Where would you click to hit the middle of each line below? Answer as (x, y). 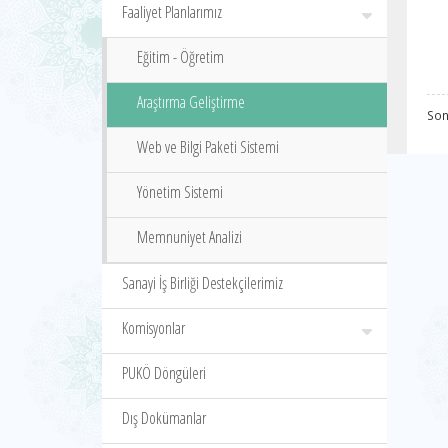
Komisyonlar (153, 328)
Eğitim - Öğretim (180, 57)
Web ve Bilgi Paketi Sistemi (208, 147)
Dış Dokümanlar (164, 418)
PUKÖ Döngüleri (164, 373)
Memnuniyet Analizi (189, 237)
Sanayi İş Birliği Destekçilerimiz (202, 283)
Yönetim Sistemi (180, 192)
